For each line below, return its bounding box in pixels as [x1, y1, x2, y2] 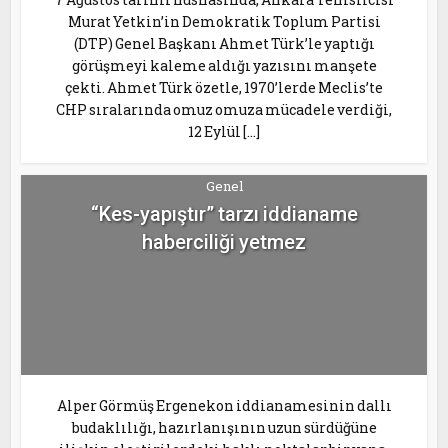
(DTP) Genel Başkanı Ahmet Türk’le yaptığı [73, 34, 375, 53]
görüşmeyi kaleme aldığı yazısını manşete [71, 56, 377, 75]
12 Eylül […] [188, 122, 260, 141]
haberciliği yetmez [142, 230, 306, 255]
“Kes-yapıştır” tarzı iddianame [90, 202, 358, 227]
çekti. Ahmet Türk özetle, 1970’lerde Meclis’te [65, 78, 383, 97]
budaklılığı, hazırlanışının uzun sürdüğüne [71, 418, 377, 438]
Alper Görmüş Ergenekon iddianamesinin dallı [56, 396, 392, 416]
